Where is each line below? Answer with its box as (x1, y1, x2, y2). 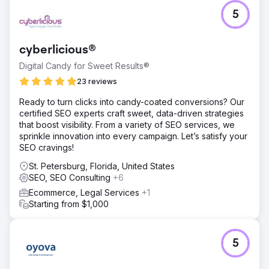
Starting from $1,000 (29, 199, 109, 209)
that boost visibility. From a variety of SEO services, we (19, 119, 235, 130)
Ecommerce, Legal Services (29, 187, 142, 198)
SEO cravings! (19, 142, 74, 153)
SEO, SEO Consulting (29, 172, 113, 183)
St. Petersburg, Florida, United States (29, 161, 175, 171)
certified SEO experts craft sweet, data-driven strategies (19, 108, 244, 118)
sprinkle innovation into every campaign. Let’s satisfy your (19, 131, 247, 141)
